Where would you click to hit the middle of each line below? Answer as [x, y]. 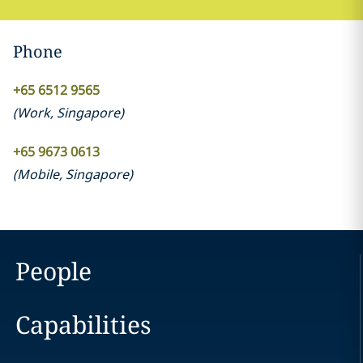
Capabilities [83, 325]
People [53, 271]
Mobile [38, 174]
